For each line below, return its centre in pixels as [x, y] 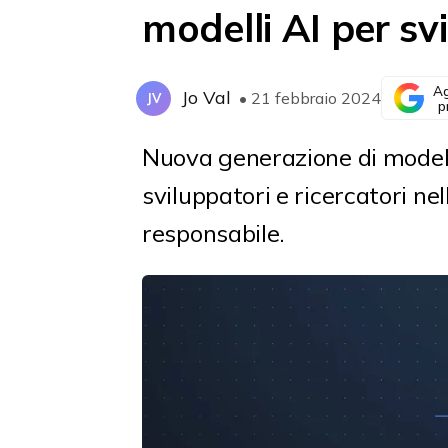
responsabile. [213, 233]
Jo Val [206, 98]
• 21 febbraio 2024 [310, 97]
